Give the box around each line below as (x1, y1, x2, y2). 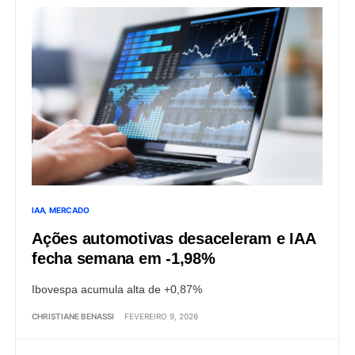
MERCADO (49, 204, 90, 215)
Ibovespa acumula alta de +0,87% (32, 282, 202, 296)
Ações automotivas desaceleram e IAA (32, 229, 315, 247)
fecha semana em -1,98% (32, 249, 216, 267)
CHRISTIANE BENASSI (32, 311, 114, 321)
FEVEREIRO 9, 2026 (124, 311, 198, 321)
